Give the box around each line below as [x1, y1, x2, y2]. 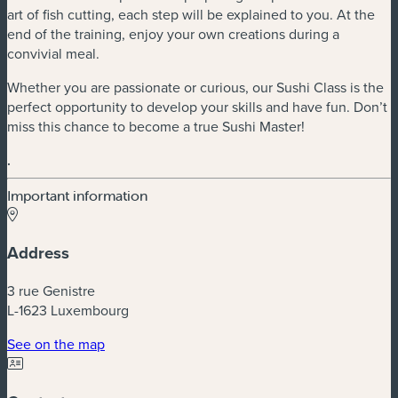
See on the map [7, 334, 105, 354]
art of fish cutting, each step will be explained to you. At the [7, 4, 375, 24]
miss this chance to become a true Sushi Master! [7, 115, 305, 136]
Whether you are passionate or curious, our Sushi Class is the [7, 76, 384, 97]
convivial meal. [7, 43, 99, 63]
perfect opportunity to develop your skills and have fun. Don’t [7, 96, 387, 116]
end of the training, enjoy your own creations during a [7, 23, 339, 44]
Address [7, 240, 69, 265]
